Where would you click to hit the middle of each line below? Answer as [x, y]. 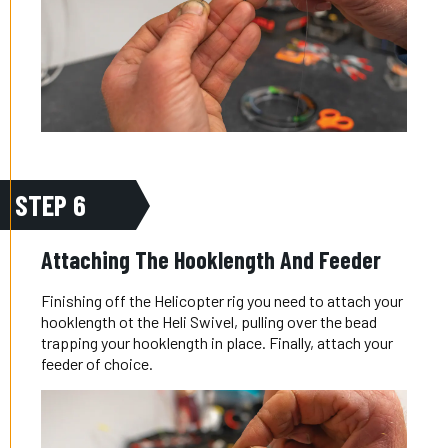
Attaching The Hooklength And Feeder [211, 260]
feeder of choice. [97, 364]
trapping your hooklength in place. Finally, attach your [217, 343]
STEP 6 [50, 205]
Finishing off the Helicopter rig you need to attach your [222, 301]
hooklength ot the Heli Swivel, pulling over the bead [209, 322]
